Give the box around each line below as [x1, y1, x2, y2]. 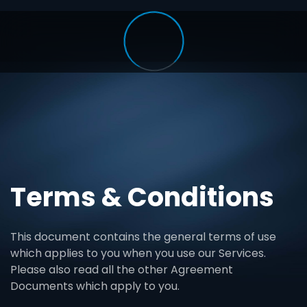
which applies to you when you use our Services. [10, 245, 266, 261]
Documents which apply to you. [10, 278, 180, 294]
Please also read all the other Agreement [10, 262, 233, 278]
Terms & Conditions [10, 179, 274, 215]
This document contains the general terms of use [10, 229, 276, 245]
